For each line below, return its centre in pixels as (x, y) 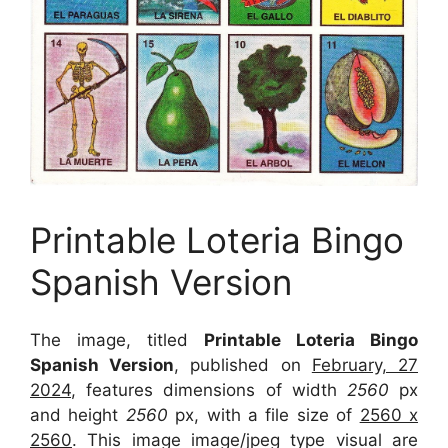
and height (74, 415)
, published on (243, 365)
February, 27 (365, 365)
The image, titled (117, 340)
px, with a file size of (267, 415)
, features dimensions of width (204, 390)
